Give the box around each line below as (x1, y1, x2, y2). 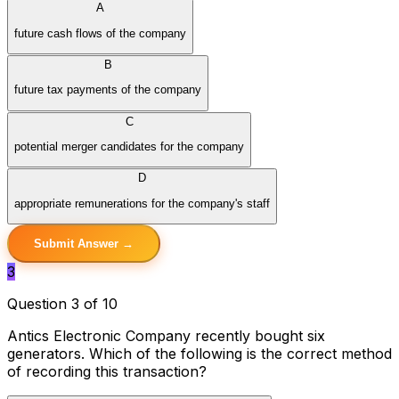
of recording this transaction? (7, 362, 207, 381)
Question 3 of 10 (7, 295, 118, 313)
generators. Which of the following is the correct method (7, 345, 392, 363)
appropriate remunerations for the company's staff (14, 196, 270, 210)
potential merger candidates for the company (14, 140, 244, 154)
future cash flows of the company (14, 26, 186, 40)
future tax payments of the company (14, 83, 201, 97)
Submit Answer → (34, 237, 134, 251)
